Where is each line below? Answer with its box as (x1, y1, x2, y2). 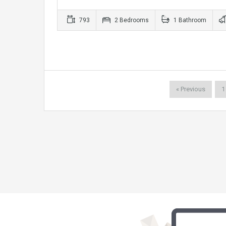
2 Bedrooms (113, 16, 149, 24)
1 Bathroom (172, 16, 206, 24)
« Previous (176, 85, 205, 93)
